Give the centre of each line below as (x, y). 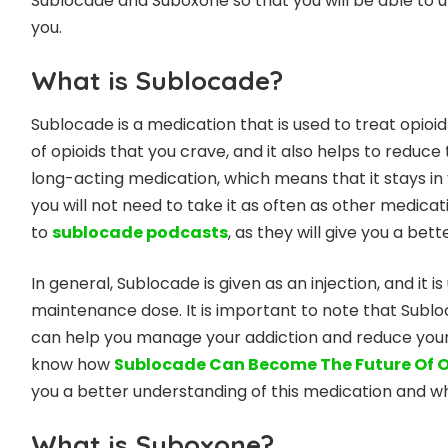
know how (72, 365)
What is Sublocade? (156, 80)
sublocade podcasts (139, 233)
